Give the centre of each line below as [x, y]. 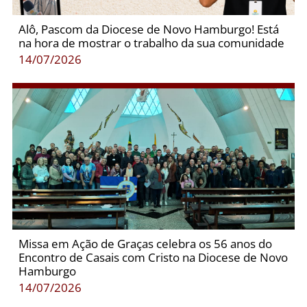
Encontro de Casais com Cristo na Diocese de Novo [153, 258]
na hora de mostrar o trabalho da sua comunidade [151, 43]
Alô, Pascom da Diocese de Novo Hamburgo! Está [148, 29]
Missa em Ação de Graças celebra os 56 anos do [145, 244]
